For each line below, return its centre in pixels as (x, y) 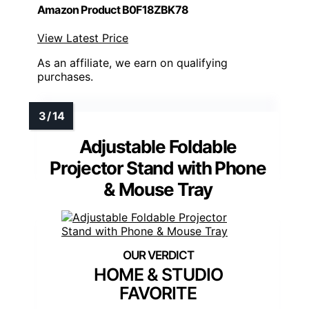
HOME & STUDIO (158, 274)
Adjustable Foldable (158, 146)
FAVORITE (158, 293)
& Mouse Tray (158, 189)
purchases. (65, 76)
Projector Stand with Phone (158, 168)
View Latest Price (83, 38)
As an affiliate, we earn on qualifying (132, 62)
